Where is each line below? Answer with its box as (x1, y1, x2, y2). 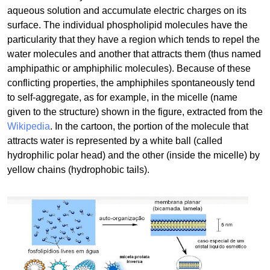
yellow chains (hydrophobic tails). (7, 164, 149, 175)
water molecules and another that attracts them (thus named (7, 48, 261, 59)
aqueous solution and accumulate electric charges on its (7, 5, 246, 16)
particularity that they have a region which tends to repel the (7, 34, 260, 45)
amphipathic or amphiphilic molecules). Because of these (7, 63, 251, 74)
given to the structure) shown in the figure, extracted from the (7, 106, 263, 117)
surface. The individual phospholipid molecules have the (7, 19, 248, 30)
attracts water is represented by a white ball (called (7, 135, 222, 146)
